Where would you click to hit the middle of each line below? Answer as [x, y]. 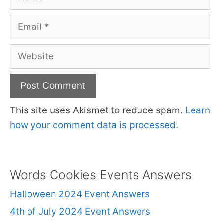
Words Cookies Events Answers [101, 175]
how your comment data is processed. [94, 125]
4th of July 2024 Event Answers [80, 211]
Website [27, 51]
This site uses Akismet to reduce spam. [97, 110]
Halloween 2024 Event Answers [80, 194]
